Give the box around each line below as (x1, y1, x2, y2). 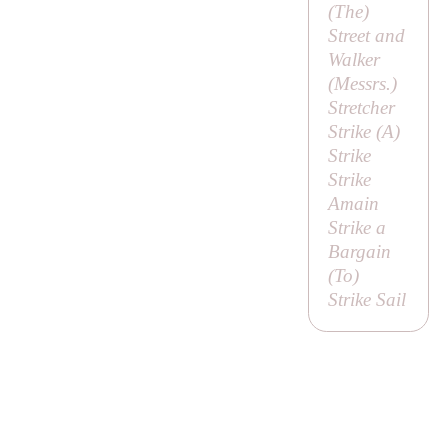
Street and (327, 25, 405, 47)
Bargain (327, 241, 391, 263)
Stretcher (327, 97, 395, 119)
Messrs (333, 73, 386, 95)
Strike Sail (327, 289, 406, 311)
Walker (327, 49, 380, 71)
